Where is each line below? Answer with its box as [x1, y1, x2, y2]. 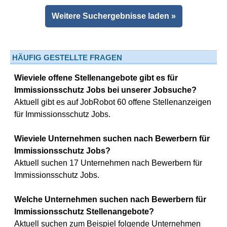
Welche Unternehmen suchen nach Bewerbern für [14, 195, 206, 204]
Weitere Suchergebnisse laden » [51, 12, 178, 20]
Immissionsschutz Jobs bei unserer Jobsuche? [14, 86, 197, 94]
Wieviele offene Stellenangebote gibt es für [14, 73, 178, 82]
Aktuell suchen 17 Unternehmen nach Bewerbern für [14, 159, 202, 167]
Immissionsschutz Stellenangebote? [14, 207, 154, 216]
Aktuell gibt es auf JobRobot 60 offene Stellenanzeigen [14, 98, 211, 106]
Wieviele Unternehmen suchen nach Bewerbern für [14, 134, 210, 143]
